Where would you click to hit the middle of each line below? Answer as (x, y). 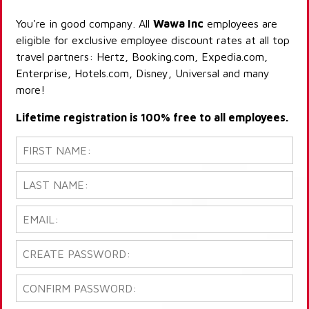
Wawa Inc (178, 24)
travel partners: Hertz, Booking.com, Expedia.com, (142, 57)
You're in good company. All (84, 24)
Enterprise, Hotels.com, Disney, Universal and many (143, 73)
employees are (240, 24)
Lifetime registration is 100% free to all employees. (152, 118)
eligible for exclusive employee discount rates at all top (153, 40)
